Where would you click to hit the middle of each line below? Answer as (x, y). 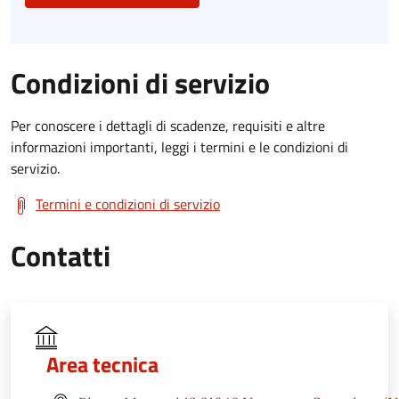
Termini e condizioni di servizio (128, 204)
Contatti (61, 255)
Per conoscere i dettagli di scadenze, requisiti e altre (168, 125)
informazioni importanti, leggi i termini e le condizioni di (179, 147)
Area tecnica (102, 364)
